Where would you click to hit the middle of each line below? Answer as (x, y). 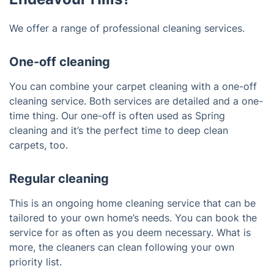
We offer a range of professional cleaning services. (127, 28)
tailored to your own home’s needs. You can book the (133, 218)
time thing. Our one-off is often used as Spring (117, 116)
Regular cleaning (59, 179)
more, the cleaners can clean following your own (122, 247)
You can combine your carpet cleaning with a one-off (133, 87)
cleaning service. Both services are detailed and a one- (136, 101)
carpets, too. (39, 145)
